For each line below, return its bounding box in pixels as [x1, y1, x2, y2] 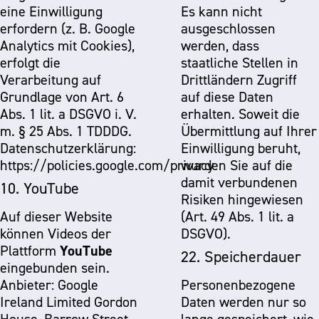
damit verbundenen [181, 174, 298, 191]
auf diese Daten [181, 88, 273, 105]
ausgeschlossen [181, 20, 276, 37]
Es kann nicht [181, 3, 262, 20]
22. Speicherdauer [181, 247, 301, 266]
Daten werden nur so [181, 293, 306, 310]
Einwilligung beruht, [181, 140, 300, 157]
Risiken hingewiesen [181, 191, 303, 208]
